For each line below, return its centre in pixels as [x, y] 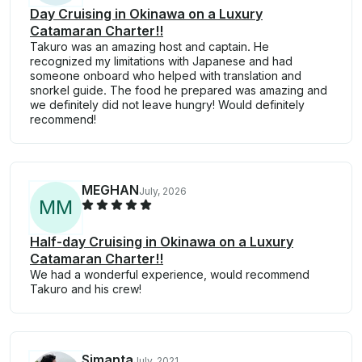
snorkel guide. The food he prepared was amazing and [179, 90]
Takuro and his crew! [86, 289]
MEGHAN [110, 190]
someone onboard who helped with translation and [166, 76]
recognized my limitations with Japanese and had [161, 61]
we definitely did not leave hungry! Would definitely [167, 105]
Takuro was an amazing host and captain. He [149, 47]
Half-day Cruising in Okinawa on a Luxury [162, 242]
